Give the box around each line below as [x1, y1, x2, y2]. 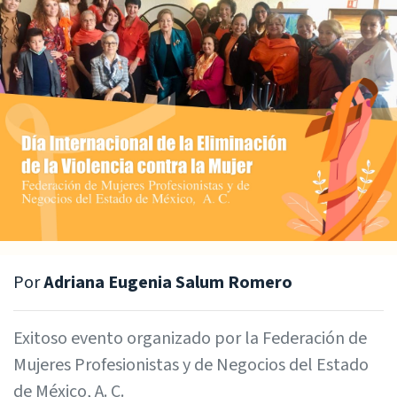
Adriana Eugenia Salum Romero [40, 269, 292, 295]
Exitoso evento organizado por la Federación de [13, 325, 367, 351]
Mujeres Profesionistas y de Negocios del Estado [13, 352, 369, 378]
